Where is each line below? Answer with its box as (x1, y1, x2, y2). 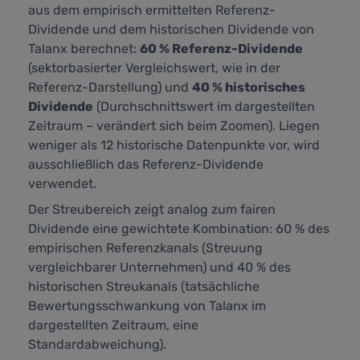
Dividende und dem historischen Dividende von (28, 22, 314, 38)
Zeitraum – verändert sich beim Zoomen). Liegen (28, 118, 320, 134)
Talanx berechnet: (28, 41, 140, 57)
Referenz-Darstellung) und (28, 80, 192, 96)
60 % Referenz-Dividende (140, 41, 303, 57)
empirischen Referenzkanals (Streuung (28, 240, 263, 256)
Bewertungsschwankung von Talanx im (28, 298, 266, 314)
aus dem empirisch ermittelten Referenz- (28, 2, 276, 18)
